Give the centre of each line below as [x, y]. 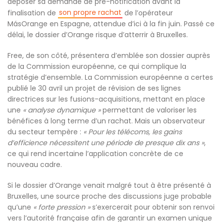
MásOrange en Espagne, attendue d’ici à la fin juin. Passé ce [111, 24]
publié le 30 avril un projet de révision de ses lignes [94, 88]
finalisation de [33, 13]
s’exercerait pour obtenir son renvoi [152, 207]
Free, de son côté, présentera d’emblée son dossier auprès [109, 55]
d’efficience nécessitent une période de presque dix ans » [106, 143]
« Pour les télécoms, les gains [133, 132]
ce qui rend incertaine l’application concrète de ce [95, 154]
